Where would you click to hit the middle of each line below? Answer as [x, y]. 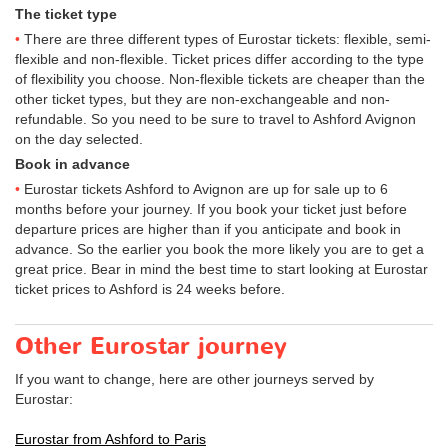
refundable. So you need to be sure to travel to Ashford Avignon [215, 118]
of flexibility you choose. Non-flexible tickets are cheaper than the [220, 78]
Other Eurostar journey [151, 346]
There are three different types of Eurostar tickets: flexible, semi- [227, 38]
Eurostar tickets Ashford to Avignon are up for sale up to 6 [206, 188]
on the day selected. [79, 138]
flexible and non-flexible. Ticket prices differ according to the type [219, 58]
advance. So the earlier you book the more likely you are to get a [219, 248]
